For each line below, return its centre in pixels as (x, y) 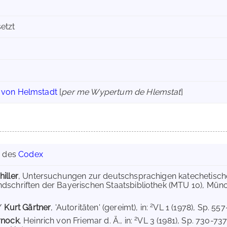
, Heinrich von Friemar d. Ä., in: (77, 221)
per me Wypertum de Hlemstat (121, 92)
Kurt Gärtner (28, 207)
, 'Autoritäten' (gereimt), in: (101, 207)
